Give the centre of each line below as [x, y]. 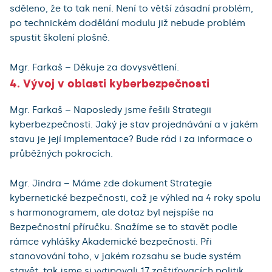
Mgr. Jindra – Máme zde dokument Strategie [111, 184]
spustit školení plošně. [60, 38]
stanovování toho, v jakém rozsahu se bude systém [125, 257]
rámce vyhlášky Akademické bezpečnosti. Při [111, 242]
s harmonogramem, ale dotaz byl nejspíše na [112, 213]
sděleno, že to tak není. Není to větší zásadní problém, [131, 9]
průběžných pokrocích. [61, 154]
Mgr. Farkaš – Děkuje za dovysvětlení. [94, 68]
